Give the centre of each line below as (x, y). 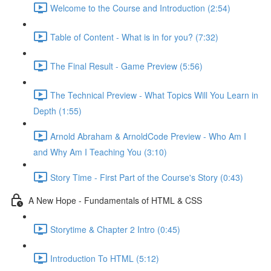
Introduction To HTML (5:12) (105, 258)
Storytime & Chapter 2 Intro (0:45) (115, 229)
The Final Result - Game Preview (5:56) (126, 66)
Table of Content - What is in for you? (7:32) (134, 37)
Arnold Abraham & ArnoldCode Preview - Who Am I (148, 136)
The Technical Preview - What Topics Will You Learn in (154, 95)
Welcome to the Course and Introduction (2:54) (140, 8)
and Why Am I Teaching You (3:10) (100, 152)
